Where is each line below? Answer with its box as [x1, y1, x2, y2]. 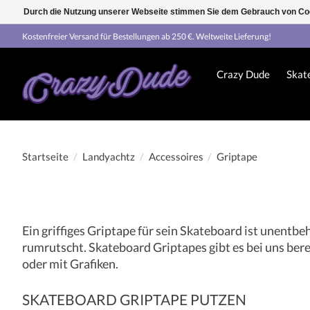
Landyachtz [82, 150, 135, 163]
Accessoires [148, 150, 203, 163]
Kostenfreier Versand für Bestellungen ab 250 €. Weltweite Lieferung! [22, 30, 271, 42]
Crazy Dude [216, 68, 270, 81]
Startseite [22, 150, 69, 163]
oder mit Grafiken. [22, 256, 118, 271]
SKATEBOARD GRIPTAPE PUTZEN [22, 290, 246, 308]
